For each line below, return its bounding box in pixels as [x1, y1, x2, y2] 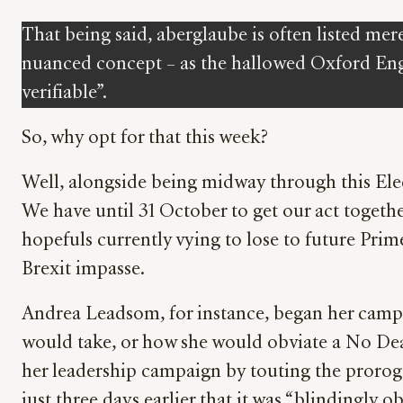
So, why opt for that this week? [22, 129, 268, 148]
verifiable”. [22, 84, 107, 103]
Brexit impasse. [22, 260, 145, 279]
